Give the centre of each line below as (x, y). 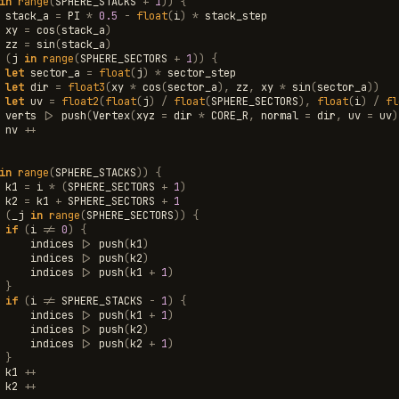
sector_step (201, 73)
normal (279, 115)
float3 (86, 87)
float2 (80, 101)
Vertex (111, 115)
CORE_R (229, 115)
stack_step (236, 16)
